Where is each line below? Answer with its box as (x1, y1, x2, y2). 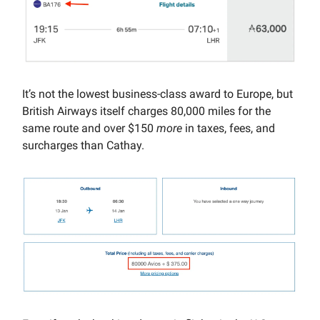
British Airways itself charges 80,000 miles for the (22, 104, 271, 118)
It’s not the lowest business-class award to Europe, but (22, 86, 293, 101)
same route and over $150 (22, 121, 156, 135)
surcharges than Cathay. (22, 138, 144, 152)
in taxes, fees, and (182, 121, 275, 135)
